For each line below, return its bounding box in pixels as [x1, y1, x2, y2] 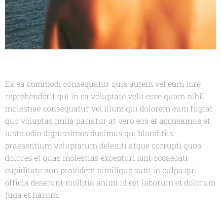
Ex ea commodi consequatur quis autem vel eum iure [5, 78, 201, 89]
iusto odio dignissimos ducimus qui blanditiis [5, 128, 173, 139]
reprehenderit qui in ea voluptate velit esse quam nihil [5, 91, 204, 102]
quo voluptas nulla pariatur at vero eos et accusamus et [5, 115, 210, 126]
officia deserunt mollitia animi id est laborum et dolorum [5, 177, 216, 188]
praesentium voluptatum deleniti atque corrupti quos [5, 140, 201, 151]
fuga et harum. [5, 189, 62, 200]
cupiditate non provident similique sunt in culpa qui [5, 165, 196, 176]
